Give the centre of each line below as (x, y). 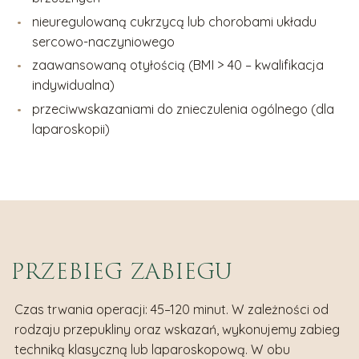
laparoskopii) (71, 129)
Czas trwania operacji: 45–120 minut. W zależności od (171, 310)
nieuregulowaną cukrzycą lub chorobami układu (175, 21)
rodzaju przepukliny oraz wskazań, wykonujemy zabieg (177, 330)
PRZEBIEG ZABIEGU (122, 272)
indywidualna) (74, 85)
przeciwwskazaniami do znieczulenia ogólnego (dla (184, 109)
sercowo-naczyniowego (104, 41)
